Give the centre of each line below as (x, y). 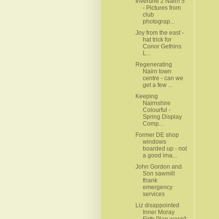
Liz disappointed (157, 205)
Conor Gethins (162, 46)
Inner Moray (158, 212)
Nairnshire (156, 103)
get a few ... (157, 85)
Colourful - (156, 110)
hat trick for (157, 39)
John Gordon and (158, 166)
